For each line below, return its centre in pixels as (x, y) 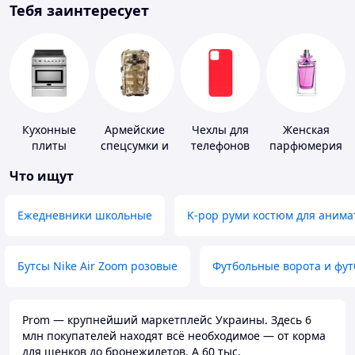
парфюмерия (306, 146)
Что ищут (42, 176)
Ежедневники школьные (85, 216)
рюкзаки (135, 162)
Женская (306, 130)
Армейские (135, 130)
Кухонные (49, 130)
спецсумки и (135, 146)
